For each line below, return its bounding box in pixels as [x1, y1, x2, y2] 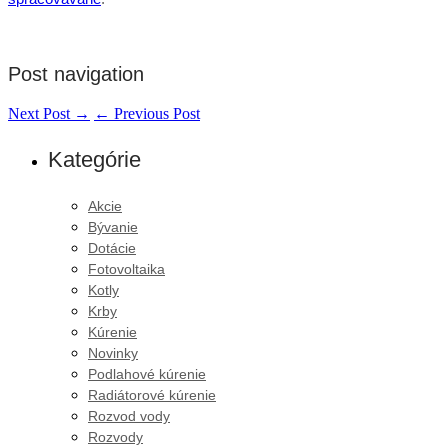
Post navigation [8, 62, 144, 85]
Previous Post [110, 104, 200, 122]
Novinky [88, 344, 138, 361]
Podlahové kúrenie [88, 365, 206, 382]
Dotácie [88, 239, 136, 256]
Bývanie [88, 218, 138, 235]
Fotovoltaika [88, 260, 165, 277]
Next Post [8, 104, 74, 122]
